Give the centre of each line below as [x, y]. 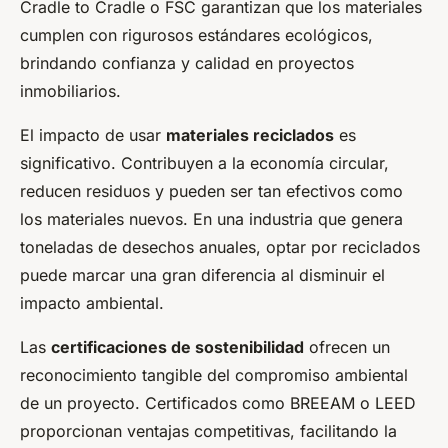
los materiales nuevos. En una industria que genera [211, 218]
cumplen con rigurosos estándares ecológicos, [196, 34]
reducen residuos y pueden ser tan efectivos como [211, 190]
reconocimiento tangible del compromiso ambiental [214, 374]
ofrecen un [347, 346]
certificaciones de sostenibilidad [177, 346]
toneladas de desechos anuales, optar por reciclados [220, 246]
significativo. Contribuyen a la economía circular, [204, 162]
